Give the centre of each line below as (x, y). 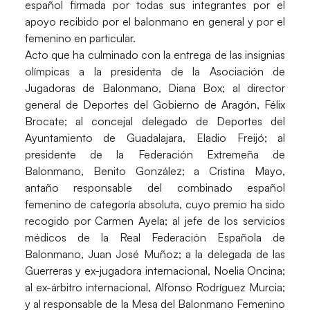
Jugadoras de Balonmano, (96, 88)
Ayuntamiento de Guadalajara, (110, 137)
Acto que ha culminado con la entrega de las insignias (155, 54)
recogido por (60, 220)
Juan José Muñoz (133, 254)
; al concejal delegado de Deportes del (175, 121)
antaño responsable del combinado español (155, 187)
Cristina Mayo (246, 171)
